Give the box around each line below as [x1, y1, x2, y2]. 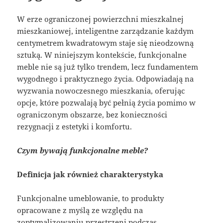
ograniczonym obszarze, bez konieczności [17, 110, 168, 120]
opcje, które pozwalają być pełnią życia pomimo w [17, 98, 196, 108]
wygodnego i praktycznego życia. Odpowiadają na [17, 74, 194, 84]
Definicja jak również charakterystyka [17, 169, 164, 180]
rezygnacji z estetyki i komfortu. [17, 121, 132, 132]
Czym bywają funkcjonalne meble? [17, 145, 148, 156]
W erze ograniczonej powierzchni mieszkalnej [17, 14, 184, 24]
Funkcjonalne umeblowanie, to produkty [17, 193, 164, 204]
